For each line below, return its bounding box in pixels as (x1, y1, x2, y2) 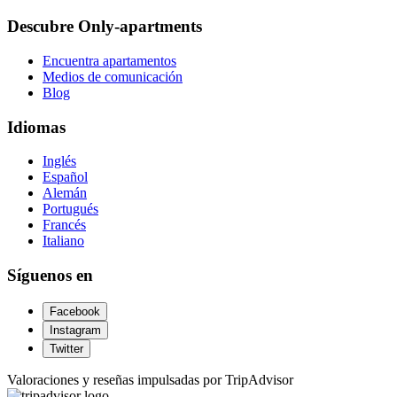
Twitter (50, 341, 83, 355)
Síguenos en (7, 266, 93, 284)
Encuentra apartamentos (43, 52, 176, 68)
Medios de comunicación (43, 68, 183, 84)
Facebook (50, 304, 100, 318)
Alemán (43, 185, 87, 201)
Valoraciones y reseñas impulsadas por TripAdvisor (7, 371, 293, 387)
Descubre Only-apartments (7, 17, 202, 36)
